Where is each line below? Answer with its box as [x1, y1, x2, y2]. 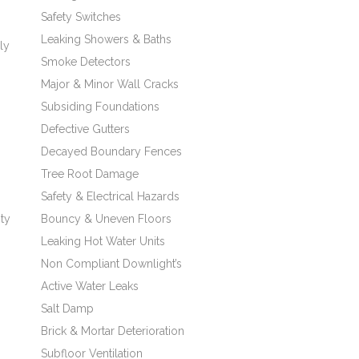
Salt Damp [41, 302, 94, 315]
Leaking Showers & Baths [41, 33, 171, 46]
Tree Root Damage [41, 167, 139, 180]
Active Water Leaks [41, 280, 139, 292]
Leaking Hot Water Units [41, 235, 165, 248]
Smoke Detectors [41, 55, 131, 68]
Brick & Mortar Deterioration [41, 325, 184, 337]
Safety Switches [41, 10, 121, 23]
